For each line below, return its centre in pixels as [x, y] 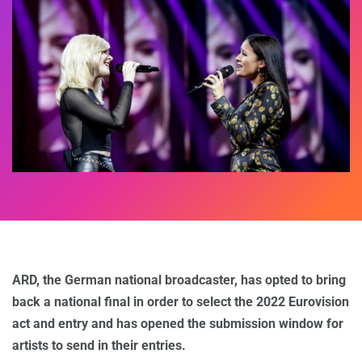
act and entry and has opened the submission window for [178, 324]
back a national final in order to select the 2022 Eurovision [181, 302]
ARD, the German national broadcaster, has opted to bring [179, 280]
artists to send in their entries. [99, 346]
